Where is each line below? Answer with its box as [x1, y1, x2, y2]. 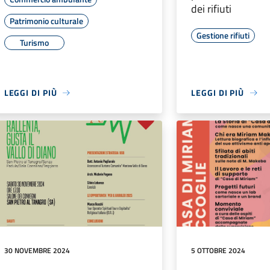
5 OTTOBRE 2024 [191, 244, 246, 256]
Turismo [19, 36, 49, 49]
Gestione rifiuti [196, 29, 250, 42]
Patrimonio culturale [9, 14, 83, 28]
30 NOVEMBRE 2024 [4, 244, 70, 256]
